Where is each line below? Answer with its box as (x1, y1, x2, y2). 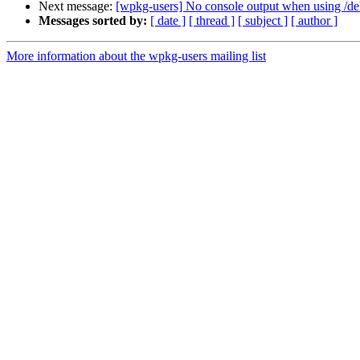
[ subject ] (238, 14, 288, 28)
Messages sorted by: (39, 14, 147, 28)
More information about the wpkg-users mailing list (6, 49, 266, 63)
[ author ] (291, 14, 337, 28)
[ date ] (150, 14, 186, 28)
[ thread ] (189, 14, 235, 28)
